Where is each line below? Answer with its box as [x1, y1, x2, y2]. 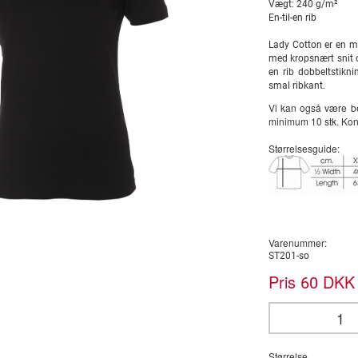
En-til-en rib [268, 12, 316, 23]
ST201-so [268, 250, 309, 261]
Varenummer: [268, 236, 327, 249]
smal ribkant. [268, 80, 325, 91]
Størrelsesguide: [268, 141, 340, 155]
